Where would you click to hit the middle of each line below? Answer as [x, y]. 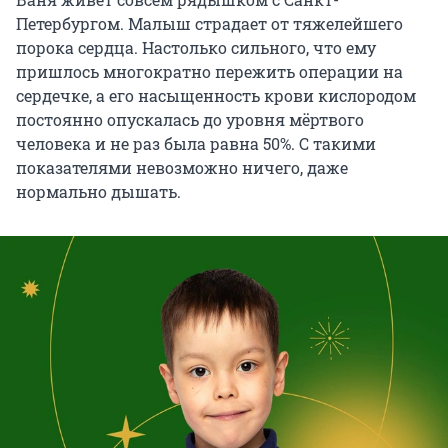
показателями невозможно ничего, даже [182, 168]
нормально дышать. [98, 192]
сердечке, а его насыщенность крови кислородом [216, 96]
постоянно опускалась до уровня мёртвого [190, 120]
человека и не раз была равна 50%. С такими [196, 144]
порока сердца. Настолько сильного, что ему [196, 48]
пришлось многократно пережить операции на [209, 72]
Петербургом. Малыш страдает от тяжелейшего [209, 24]
